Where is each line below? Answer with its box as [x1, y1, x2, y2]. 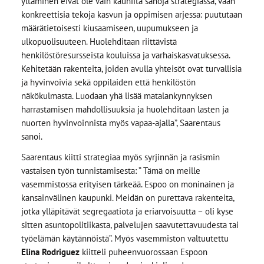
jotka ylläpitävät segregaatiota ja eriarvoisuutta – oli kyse [21, 206, 233, 217]
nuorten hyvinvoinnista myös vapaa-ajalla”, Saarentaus [21, 117, 220, 128]
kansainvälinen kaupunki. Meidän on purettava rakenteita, [21, 192, 234, 204]
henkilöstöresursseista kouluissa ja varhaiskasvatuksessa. [21, 49, 230, 61]
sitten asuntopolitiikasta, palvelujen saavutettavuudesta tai [21, 219, 239, 231]
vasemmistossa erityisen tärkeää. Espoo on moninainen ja [21, 179, 234, 190]
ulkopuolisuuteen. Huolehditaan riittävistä [21, 35, 177, 47]
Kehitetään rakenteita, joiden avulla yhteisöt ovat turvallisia [21, 62, 242, 74]
